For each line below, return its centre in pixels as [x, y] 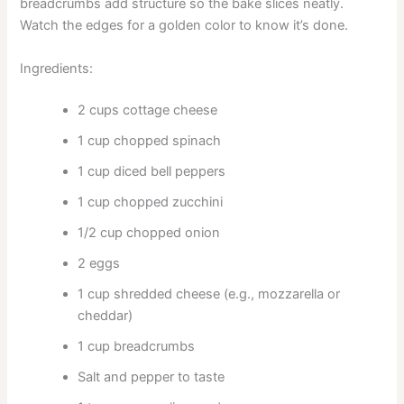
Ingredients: [57, 68]
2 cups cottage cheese [148, 110]
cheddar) [106, 315]
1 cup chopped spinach [150, 140]
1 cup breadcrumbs [137, 346]
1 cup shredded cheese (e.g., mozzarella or [209, 294]
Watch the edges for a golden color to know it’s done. [184, 26]
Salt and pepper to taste [151, 376]
